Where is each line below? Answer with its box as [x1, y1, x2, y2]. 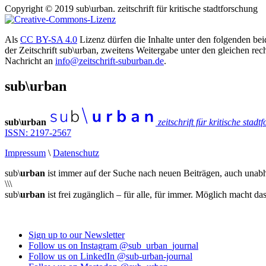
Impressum [5, 147, 46, 158]
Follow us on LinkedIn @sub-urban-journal [28, 251, 192, 261]
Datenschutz [53, 147, 99, 158]
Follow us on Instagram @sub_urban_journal [28, 240, 198, 251]
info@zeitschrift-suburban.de [55, 55, 164, 66]
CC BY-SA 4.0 [20, 34, 77, 45]
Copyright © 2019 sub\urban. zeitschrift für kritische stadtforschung [5, 3, 258, 14]
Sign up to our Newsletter [28, 229, 125, 240]
